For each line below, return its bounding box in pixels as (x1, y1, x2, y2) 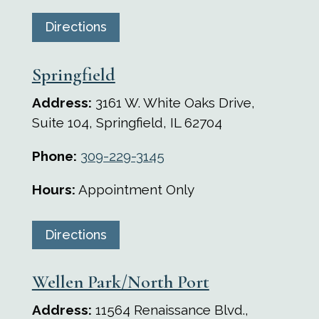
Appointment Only (75, 181, 194, 197)
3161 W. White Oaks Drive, (91, 94, 255, 110)
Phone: (31, 147, 77, 164)
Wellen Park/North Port (31, 271, 209, 293)
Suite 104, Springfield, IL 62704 (31, 114, 222, 130)
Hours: (31, 181, 75, 197)
